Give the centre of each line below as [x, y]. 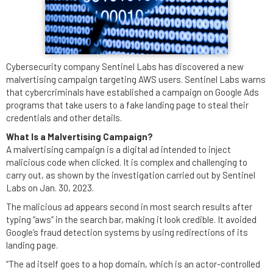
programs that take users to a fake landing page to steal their [127, 105]
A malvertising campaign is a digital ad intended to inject [119, 149]
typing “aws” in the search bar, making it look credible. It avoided [131, 219]
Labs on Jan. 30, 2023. [50, 188]
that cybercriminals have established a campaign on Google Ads [133, 92]
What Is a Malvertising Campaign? [80, 136]
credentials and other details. [64, 118]
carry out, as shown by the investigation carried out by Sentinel [131, 175]
